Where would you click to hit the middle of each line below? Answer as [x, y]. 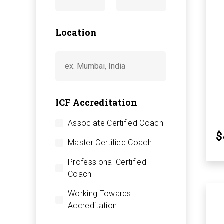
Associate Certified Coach [116, 123]
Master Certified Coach [110, 142]
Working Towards [100, 193]
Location [76, 32]
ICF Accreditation [96, 102]
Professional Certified [107, 162]
